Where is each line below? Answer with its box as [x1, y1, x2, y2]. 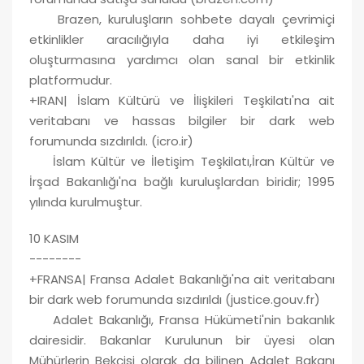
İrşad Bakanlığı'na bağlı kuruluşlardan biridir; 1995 [29, 172, 335, 190]
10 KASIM [29, 229, 79, 247]
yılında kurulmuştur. [29, 193, 145, 210]
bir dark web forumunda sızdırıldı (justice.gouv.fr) [29, 290, 320, 308]
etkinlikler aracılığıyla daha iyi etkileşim [29, 30, 335, 48]
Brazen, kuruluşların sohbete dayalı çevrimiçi [29, 10, 335, 28]
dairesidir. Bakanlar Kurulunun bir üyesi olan [29, 331, 335, 349]
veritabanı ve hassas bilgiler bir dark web [29, 111, 335, 129]
